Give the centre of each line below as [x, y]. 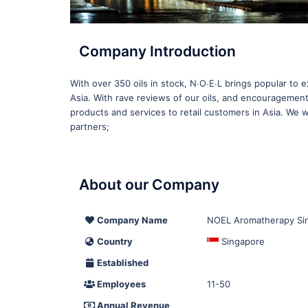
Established [122, 263]
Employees [121, 284]
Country [114, 241]
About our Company [149, 185]
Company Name [132, 220]
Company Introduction [157, 51]
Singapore [242, 241]
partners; [90, 126]
